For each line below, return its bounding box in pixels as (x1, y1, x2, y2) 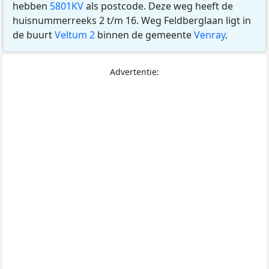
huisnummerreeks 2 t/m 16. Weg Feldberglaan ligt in (13, 14, 251, 28)
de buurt (13, 28, 55, 42)
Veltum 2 (55, 28, 95, 42)
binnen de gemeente (95, 28, 194, 42)
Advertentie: (110, 66, 159, 78)
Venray (194, 28, 225, 42)
